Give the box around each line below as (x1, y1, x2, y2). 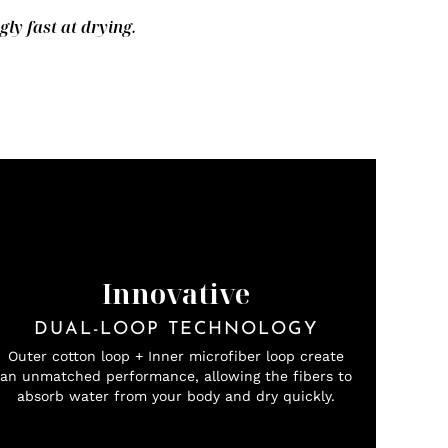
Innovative (102, 274, 250, 312)
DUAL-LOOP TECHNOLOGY (34, 319, 318, 339)
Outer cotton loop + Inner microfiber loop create (8, 347, 344, 364)
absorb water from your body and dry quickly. (17, 387, 335, 404)
